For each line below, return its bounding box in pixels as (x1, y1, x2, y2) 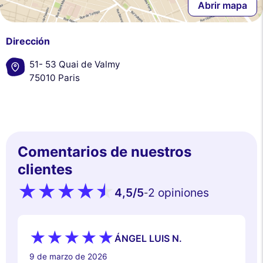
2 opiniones (148, 185, 209, 200)
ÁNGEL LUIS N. (114, 232, 182, 245)
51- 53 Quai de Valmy (29, 58, 120, 70)
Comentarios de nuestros (18, 143, 191, 160)
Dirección (6, 35, 50, 47)
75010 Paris (29, 72, 80, 83)
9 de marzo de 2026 (29, 251, 107, 261)
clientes (18, 160, 72, 178)
